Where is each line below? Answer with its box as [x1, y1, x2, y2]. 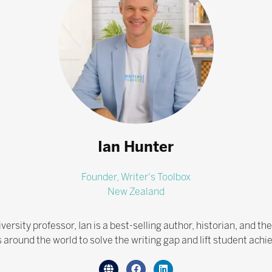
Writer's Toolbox [120, 171, 191, 183]
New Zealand [107, 186, 165, 197]
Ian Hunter [98, 138, 174, 155]
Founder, [81, 171, 121, 183]
